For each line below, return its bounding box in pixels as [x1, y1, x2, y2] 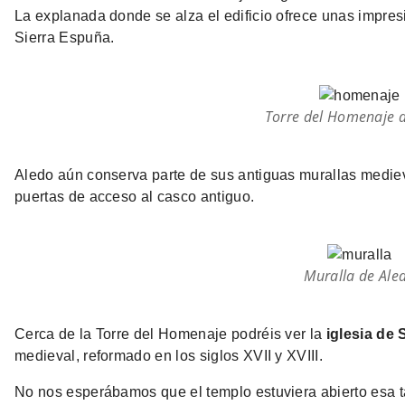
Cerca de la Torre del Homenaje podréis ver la [14, 326, 326, 343]
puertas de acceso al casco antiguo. [14, 189, 255, 205]
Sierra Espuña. [14, 30, 115, 46]
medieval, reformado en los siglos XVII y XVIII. [14, 348, 324, 364]
